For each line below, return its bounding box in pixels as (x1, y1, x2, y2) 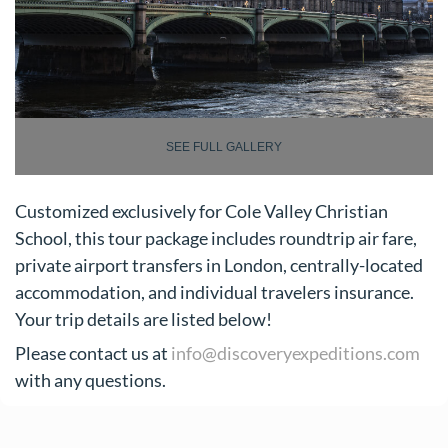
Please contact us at (15, 342, 171, 365)
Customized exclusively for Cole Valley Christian (15, 199, 388, 222)
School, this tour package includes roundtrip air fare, (15, 226, 417, 249)
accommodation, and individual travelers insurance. (15, 280, 414, 303)
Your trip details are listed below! (15, 307, 272, 330)
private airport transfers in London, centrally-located (15, 253, 423, 276)
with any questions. (15, 369, 166, 392)
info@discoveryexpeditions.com (171, 342, 420, 365)
